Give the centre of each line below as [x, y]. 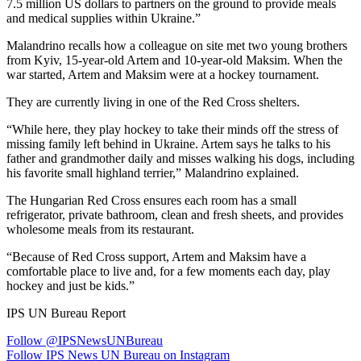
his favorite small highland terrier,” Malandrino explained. [153, 172]
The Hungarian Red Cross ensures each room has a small [151, 200]
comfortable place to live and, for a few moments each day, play [168, 271]
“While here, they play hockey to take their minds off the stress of [172, 129]
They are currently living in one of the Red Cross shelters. [153, 102]
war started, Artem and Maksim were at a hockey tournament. [163, 74]
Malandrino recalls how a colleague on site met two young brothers [177, 45]
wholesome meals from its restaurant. [100, 229]
